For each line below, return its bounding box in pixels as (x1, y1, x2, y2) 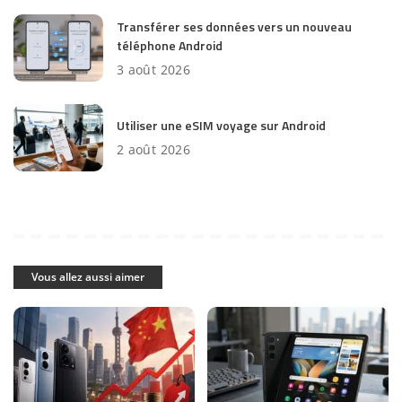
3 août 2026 (117, 60, 191, 78)
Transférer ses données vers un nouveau (117, 16, 352, 36)
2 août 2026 (117, 141, 191, 158)
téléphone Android (117, 35, 223, 55)
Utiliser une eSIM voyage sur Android (117, 116, 326, 135)
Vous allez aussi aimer (31, 269, 144, 284)
